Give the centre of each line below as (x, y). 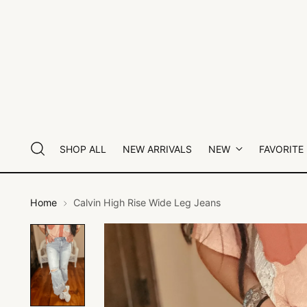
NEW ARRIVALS (157, 149)
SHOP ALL (83, 149)
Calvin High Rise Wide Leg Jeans (147, 202)
